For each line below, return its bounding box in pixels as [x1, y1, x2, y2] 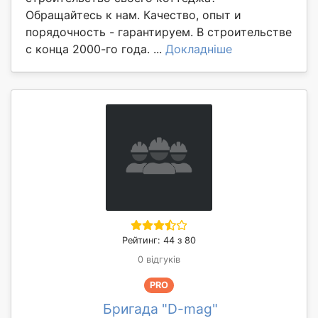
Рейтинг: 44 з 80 [122, 235, 196, 246]
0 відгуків [138, 254, 180, 265]
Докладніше [165, 42, 232, 57]
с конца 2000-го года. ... [26, 42, 165, 57]
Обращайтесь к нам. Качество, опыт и [26, 8, 241, 23]
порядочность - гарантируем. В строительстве [26, 25, 292, 40]
